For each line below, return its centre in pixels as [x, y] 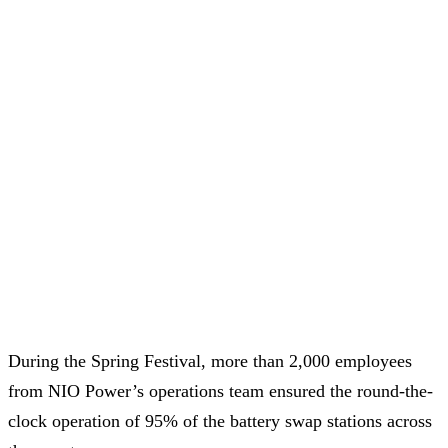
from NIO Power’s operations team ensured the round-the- [220, 390]
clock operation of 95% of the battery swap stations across [220, 420]
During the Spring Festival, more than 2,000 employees [210, 360]
